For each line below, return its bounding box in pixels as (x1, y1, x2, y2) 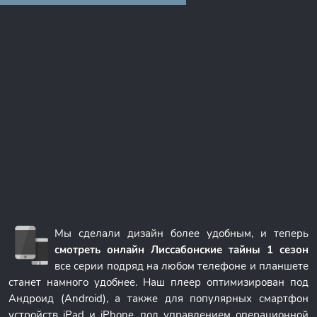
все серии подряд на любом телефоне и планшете (54, 259, 309, 273)
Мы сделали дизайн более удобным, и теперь (54, 226, 309, 241)
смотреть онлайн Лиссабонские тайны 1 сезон (54, 243, 309, 257)
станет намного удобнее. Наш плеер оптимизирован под (8, 275, 309, 289)
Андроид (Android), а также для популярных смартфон (8, 292, 309, 306)
